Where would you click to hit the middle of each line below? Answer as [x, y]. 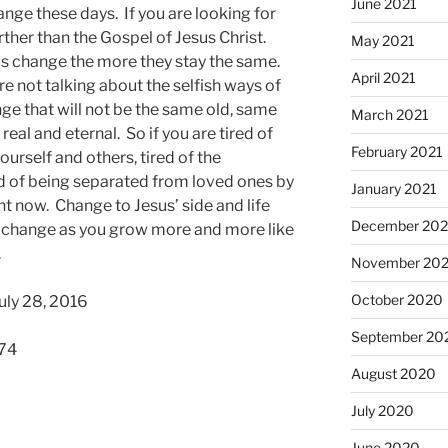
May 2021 [382, 40]
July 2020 [382, 410]
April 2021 [383, 77]
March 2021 [389, 114]
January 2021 [393, 188]
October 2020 [396, 299]
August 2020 [393, 373]
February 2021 [396, 151]
